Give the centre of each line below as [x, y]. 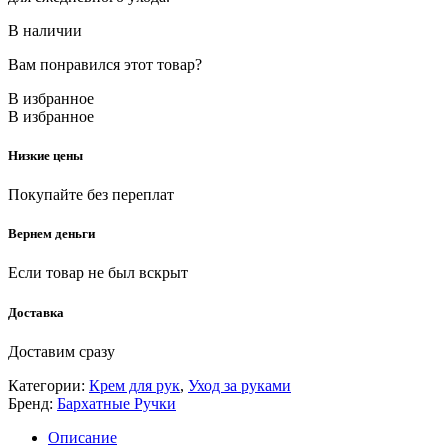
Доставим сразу [61, 351]
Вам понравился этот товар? [105, 64]
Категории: [46, 385]
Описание [82, 437]
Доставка [36, 312]
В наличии [45, 30]
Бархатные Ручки [116, 403]
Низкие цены [45, 155]
